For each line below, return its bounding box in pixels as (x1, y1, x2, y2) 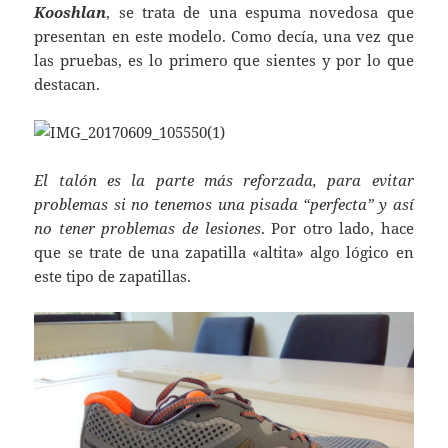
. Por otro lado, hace (260, 218, 414, 239)
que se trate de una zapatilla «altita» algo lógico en (34, 242, 414, 263)
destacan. (34, 74, 101, 95)
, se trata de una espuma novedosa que (106, 2, 414, 23)
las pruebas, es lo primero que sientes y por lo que (34, 50, 414, 71)
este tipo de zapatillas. (34, 266, 192, 287)
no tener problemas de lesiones (34, 218, 261, 239)
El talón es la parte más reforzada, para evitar (34, 170, 414, 191)
